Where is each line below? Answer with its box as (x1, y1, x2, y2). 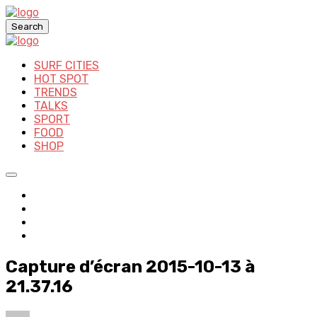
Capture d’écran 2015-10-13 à (6, 256, 255, 277)
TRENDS (34, 86, 77, 99)
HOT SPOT (34, 72, 88, 86)
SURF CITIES (34, 59, 99, 72)
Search (11, 21, 43, 32)
